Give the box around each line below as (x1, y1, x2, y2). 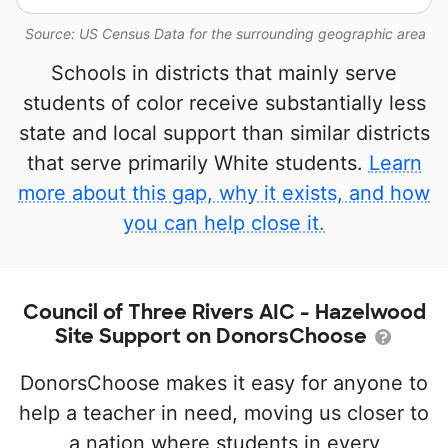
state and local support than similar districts (18, 121, 430, 146)
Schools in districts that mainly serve (51, 61, 397, 86)
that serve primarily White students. (26, 151, 369, 176)
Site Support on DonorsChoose (54, 323, 372, 350)
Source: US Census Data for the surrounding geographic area (25, 25, 426, 43)
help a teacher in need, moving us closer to (19, 401, 429, 426)
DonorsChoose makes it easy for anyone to (20, 371, 428, 396)
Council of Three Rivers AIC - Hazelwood (22, 299, 426, 326)
